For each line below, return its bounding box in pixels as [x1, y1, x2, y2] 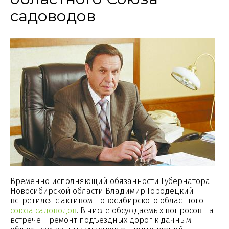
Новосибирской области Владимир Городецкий [10, 186, 194, 196]
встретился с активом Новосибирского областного [10, 195, 203, 205]
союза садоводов [10, 205, 77, 215]
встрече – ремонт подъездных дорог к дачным [10, 215, 191, 225]
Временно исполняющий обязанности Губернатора [10, 176, 210, 186]
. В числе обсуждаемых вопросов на [77, 205, 214, 215]
